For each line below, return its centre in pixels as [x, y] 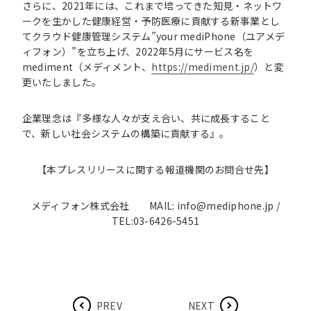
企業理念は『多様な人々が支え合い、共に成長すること [146, 118]
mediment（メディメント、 [87, 67]
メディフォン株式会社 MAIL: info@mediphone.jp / [155, 205]
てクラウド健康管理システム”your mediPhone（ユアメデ [153, 36]
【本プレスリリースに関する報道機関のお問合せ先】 [155, 169]
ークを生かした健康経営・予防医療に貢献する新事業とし [151, 21]
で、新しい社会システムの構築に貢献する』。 [126, 133]
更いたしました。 [62, 82]
